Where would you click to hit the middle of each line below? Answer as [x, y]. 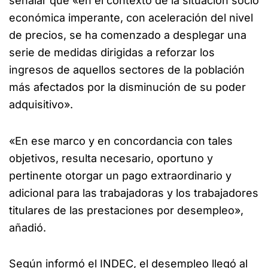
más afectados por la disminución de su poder [127, 87]
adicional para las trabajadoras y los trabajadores [134, 193]
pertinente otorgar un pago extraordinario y [120, 175]
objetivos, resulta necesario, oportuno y [111, 158]
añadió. [28, 227]
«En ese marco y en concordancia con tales [121, 141]
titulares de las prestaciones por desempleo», [126, 210]
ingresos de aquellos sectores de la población [127, 70]
